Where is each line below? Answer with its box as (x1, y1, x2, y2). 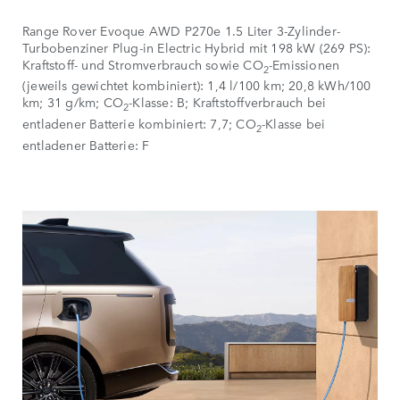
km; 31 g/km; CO (22, 93, 123, 112)
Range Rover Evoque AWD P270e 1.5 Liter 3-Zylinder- (22, 21, 341, 39)
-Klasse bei (262, 114, 326, 133)
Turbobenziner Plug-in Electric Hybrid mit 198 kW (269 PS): (22, 37, 371, 56)
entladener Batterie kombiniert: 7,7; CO (22, 114, 256, 133)
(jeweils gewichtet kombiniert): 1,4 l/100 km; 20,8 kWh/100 (22, 76, 371, 95)
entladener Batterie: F (22, 136, 150, 154)
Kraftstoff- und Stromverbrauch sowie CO (22, 54, 263, 73)
